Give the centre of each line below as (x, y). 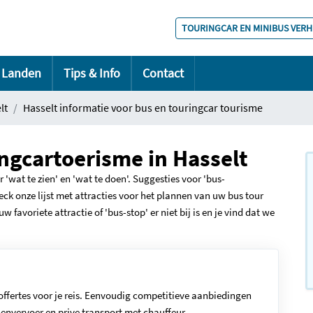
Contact (163, 73)
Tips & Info (92, 73)
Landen (21, 73)
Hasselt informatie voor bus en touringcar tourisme (143, 108)
